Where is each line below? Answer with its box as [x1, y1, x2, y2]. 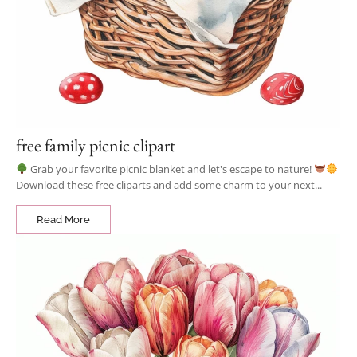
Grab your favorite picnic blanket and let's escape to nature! [27, 162, 314, 176]
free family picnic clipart [16, 134, 175, 157]
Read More [37, 214, 90, 226]
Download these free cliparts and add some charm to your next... [16, 178, 322, 192]
